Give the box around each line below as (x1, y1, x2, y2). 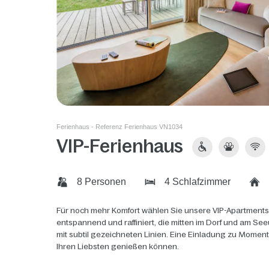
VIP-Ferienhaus (56, 136, 184, 157)
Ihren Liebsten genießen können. (56, 241, 180, 251)
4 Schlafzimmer (162, 177, 231, 187)
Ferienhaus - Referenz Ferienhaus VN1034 (56, 123, 183, 131)
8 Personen (74, 177, 127, 187)
